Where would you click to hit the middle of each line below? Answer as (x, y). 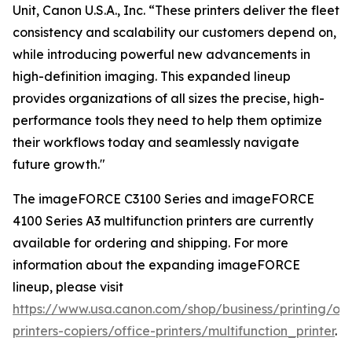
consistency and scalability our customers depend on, (174, 32)
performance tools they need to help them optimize (167, 120)
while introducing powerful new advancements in (161, 54)
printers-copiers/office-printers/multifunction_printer (174, 331)
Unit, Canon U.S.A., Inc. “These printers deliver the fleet (176, 10)
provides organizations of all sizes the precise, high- (169, 98)
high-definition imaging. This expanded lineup (152, 76)
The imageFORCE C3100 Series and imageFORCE (163, 199)
